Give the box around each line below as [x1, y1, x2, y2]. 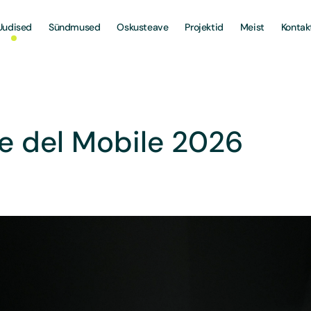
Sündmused [49, 21, 101, 33]
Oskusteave [117, 21, 169, 33]
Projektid [185, 21, 224, 33]
